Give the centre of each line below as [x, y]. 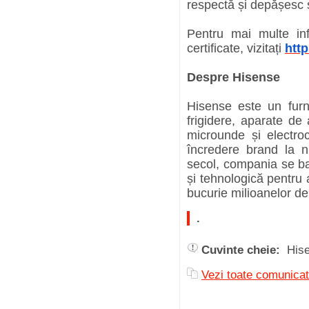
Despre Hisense [235, 77]
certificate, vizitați [236, 48]
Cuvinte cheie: [241, 250]
